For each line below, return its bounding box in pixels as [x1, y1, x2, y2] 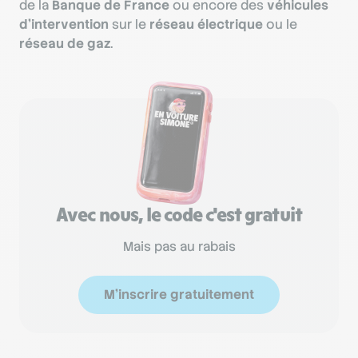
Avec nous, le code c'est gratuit [56, 202, 302, 226]
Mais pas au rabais [122, 237, 236, 255]
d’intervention [19, 15, 109, 33]
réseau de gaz [19, 34, 110, 52]
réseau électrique [149, 15, 263, 33]
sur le [109, 15, 149, 33]
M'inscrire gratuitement [104, 285, 254, 303]
